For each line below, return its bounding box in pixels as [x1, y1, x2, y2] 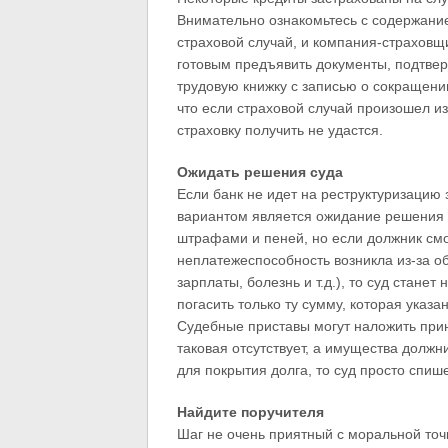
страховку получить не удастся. [176, 122, 383, 138]
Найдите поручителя [176, 404, 324, 420]
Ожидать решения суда [176, 164, 343, 180]
